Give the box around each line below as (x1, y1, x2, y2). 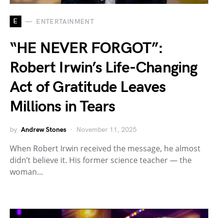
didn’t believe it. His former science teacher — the (10, 155, 192, 166)
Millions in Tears (10, 97, 115, 117)
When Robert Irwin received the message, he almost (10, 143, 200, 154)
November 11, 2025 (76, 126, 137, 134)
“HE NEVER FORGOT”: (10, 39, 163, 58)
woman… (10, 166, 43, 178)
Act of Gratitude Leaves (10, 78, 166, 97)
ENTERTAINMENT (36, 17, 94, 26)
